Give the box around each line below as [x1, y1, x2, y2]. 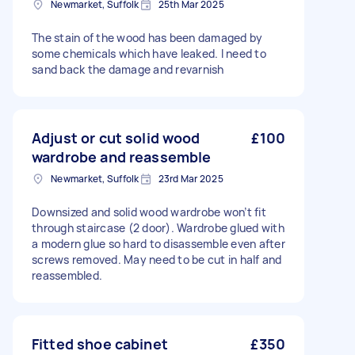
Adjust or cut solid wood [32, 128, 200, 147]
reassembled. [32, 268, 102, 283]
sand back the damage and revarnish [32, 62, 224, 77]
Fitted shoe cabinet [32, 334, 168, 353]
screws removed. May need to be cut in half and [32, 252, 282, 267]
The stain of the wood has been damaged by [32, 30, 263, 45]
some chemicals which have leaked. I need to [32, 46, 266, 61]
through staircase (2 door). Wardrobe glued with [32, 220, 284, 235]
